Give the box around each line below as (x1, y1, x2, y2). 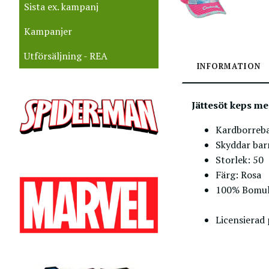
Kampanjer (24, 24, 72, 38)
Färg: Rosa (216, 168, 261, 181)
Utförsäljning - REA (24, 49, 107, 62)
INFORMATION (197, 61, 261, 71)
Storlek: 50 (216, 153, 266, 166)
